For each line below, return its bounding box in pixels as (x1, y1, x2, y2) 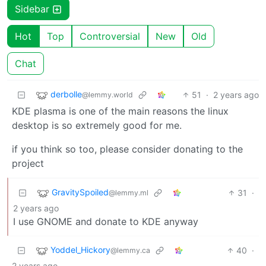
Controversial (80, 30, 140, 42)
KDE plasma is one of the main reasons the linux (12, 104, 229, 117)
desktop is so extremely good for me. (12, 119, 182, 131)
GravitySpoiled (52, 187, 109, 198)
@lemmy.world (82, 90, 133, 100)
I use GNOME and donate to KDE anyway (13, 215, 198, 227)
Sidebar (15, 2, 52, 15)
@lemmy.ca (110, 246, 150, 255)
